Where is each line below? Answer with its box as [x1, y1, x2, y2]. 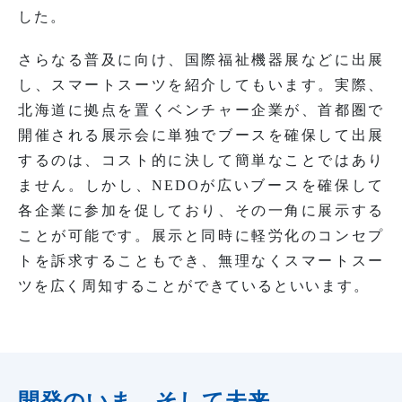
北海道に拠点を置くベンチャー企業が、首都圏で [18, 102, 384, 118]
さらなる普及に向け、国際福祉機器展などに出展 [18, 52, 384, 68]
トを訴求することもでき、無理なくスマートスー [18, 253, 384, 269]
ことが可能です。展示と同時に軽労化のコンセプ [18, 228, 384, 244]
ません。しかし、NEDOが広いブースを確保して [18, 178, 384, 194]
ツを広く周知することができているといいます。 [18, 278, 370, 294]
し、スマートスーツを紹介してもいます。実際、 [18, 77, 384, 93]
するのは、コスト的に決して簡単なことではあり [18, 153, 384, 169]
